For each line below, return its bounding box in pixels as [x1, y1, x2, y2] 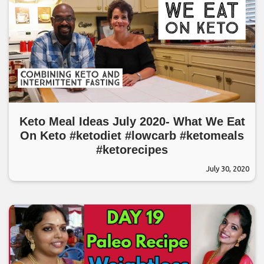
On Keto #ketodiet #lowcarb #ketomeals [20, 128, 244, 142]
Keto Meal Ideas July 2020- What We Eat [19, 114, 245, 128]
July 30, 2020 [206, 164, 249, 173]
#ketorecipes [96, 143, 168, 156]
